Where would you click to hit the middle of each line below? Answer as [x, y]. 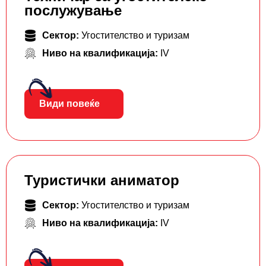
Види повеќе [69, 104]
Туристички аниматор [102, 180]
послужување [73, 11]
